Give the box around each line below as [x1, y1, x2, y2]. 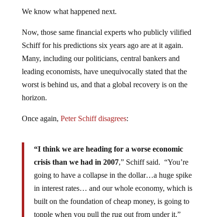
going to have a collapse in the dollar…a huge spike [33, 171, 192, 179]
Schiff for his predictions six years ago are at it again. [21, 41, 183, 49]
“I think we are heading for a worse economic [33, 145, 183, 153]
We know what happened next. [21, 7, 117, 15]
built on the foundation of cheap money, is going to [33, 197, 189, 205]
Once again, [21, 114, 61, 123]
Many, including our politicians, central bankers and [21, 54, 180, 62]
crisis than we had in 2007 [33, 158, 119, 166]
